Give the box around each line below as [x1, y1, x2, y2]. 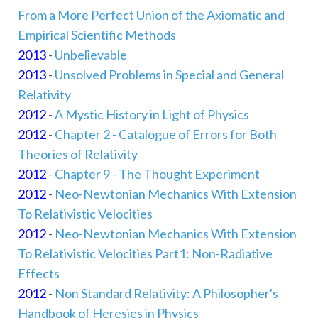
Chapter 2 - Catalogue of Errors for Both [55, 126, 277, 143]
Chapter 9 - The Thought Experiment [55, 166, 260, 182]
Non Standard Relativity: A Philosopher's [55, 285, 278, 302]
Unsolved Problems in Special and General [55, 67, 284, 83]
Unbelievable [55, 47, 127, 63]
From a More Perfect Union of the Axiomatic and [18, 7, 285, 23]
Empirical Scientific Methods [18, 27, 176, 43]
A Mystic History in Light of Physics [55, 106, 249, 123]
